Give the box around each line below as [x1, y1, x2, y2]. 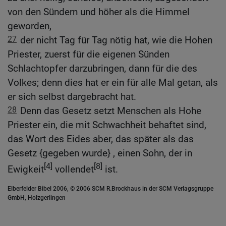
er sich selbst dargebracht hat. [8, 91, 136, 103]
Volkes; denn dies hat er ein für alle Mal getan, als [8, 77, 218, 89]
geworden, [8, 20, 51, 32]
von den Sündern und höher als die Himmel [8, 6, 190, 18]
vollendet [52, 163, 94, 176]
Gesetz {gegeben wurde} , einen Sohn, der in [8, 147, 192, 159]
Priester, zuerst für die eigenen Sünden [8, 48, 169, 61]
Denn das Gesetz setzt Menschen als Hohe [20, 105, 201, 117]
